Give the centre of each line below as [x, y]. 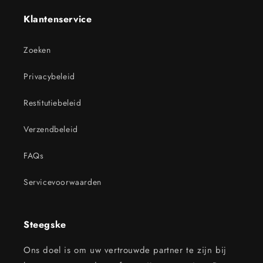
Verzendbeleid [51, 129]
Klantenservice [58, 19]
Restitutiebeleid [53, 103]
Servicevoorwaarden [63, 182]
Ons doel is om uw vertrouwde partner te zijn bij [125, 250]
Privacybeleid [49, 77]
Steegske [45, 225]
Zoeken [37, 50]
